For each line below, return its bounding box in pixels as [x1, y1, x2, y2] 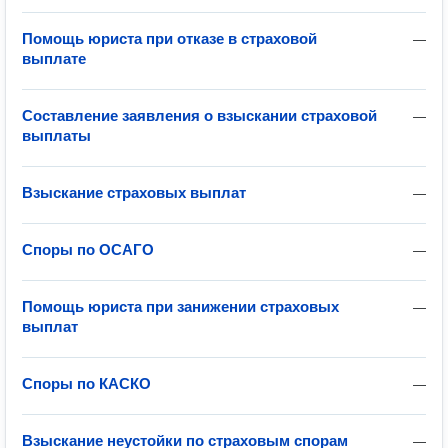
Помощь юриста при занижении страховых [22, 298, 339, 315]
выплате [22, 50, 86, 67]
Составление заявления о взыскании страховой [22, 107, 377, 124]
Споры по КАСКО [22, 375, 151, 392]
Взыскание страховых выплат [22, 184, 246, 201]
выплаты [22, 127, 91, 144]
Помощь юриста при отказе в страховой [22, 30, 317, 47]
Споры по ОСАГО [22, 241, 154, 258]
